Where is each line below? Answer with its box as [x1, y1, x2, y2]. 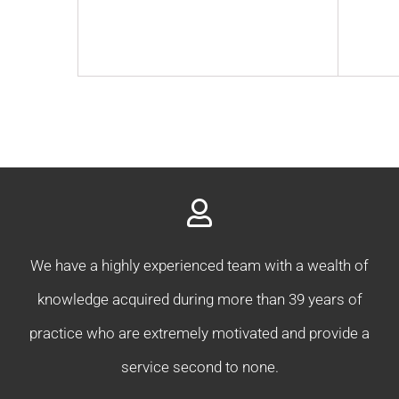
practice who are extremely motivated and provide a [29, 324, 370, 343]
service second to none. [120, 358, 279, 377]
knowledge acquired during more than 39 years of [37, 290, 362, 309]
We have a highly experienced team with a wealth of [30, 256, 369, 275]
